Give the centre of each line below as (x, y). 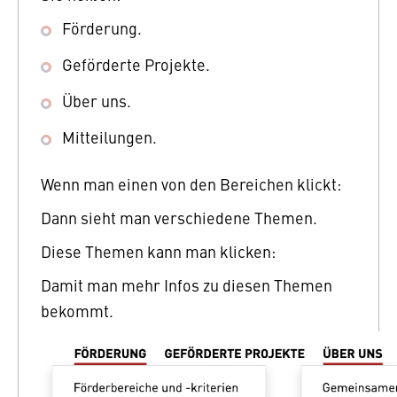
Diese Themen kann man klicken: (158, 251)
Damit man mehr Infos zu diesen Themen (187, 284)
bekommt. (79, 310)
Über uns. (97, 100)
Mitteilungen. (109, 136)
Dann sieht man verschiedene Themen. (179, 217)
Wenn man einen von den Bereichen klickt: (191, 183)
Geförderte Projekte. (136, 64)
